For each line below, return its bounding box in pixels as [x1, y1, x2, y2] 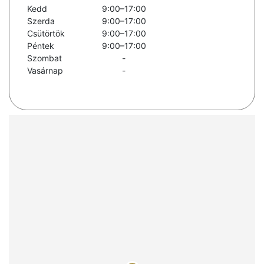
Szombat [27, 53, 62, 64]
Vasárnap [27, 65, 63, 76]
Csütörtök [27, 28, 65, 39]
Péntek [27, 41, 54, 51]
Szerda [27, 16, 55, 27]
